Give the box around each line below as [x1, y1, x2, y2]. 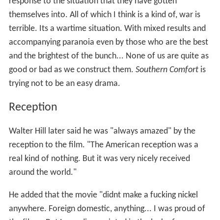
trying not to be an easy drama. [8, 79, 120, 89]
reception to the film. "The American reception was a [8, 140, 198, 150]
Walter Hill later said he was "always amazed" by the [8, 127, 195, 137]
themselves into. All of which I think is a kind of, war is [8, 10, 200, 20]
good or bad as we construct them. [8, 65, 136, 75]
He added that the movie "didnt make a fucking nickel [8, 191, 198, 200]
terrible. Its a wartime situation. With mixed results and [8, 24, 206, 34]
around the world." [8, 168, 77, 178]
